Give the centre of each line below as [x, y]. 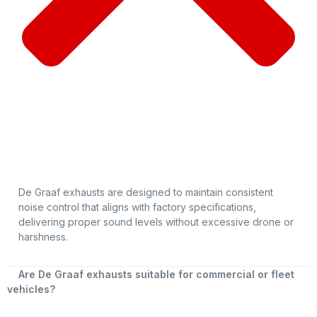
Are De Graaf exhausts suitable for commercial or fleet [156, 274]
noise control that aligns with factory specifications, [137, 207]
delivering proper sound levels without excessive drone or [156, 222]
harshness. [43, 237]
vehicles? [31, 289]
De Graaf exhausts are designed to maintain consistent [146, 192]
